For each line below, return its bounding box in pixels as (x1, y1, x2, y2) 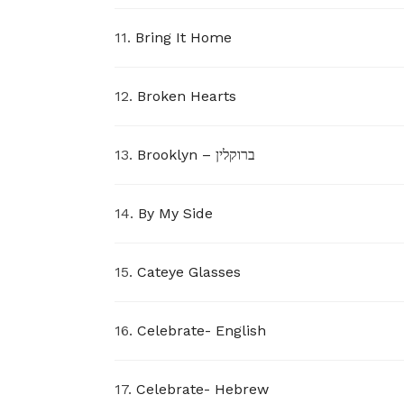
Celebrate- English (137, 321, 266, 339)
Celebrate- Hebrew (136, 380, 269, 398)
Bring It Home (135, 28, 232, 46)
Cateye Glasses (137, 262, 241, 280)
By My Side (138, 204, 213, 222)
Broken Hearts (137, 87, 236, 105)
